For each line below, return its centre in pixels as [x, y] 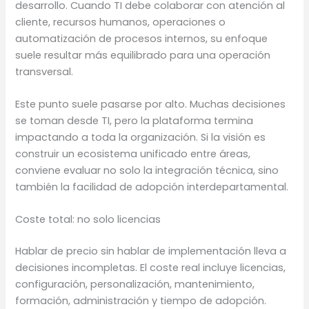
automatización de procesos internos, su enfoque [142, 38]
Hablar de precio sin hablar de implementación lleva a [151, 251]
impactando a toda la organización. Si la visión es [141, 137]
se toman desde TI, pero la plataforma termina [134, 120]
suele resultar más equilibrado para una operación [143, 55]
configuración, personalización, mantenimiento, [135, 285]
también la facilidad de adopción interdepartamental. [152, 187]
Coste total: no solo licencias [88, 220]
